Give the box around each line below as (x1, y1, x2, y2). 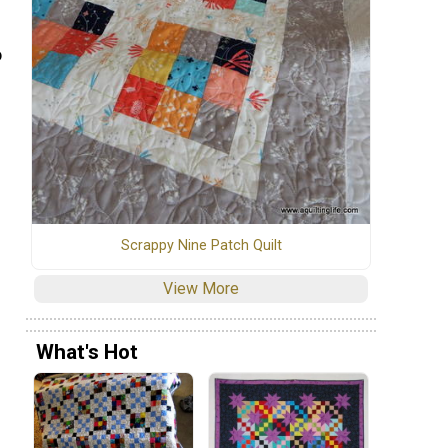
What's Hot (36, 339, 138, 364)
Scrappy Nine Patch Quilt (120, 237, 282, 255)
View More (163, 279, 239, 299)
